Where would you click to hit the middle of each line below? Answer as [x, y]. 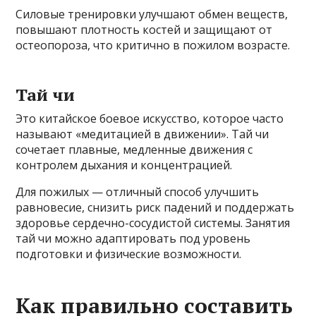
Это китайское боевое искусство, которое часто [150, 118]
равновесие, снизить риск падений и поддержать [155, 207]
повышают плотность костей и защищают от [144, 29]
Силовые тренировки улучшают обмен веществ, [152, 14]
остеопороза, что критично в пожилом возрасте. [153, 45]
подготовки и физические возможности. [129, 254]
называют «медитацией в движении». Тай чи [142, 134]
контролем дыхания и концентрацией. [124, 165]
